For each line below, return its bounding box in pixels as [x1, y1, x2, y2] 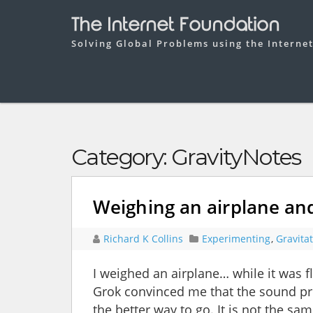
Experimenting [202, 232, 270, 246]
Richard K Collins [103, 232, 186, 246]
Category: [71, 143, 171, 171]
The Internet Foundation [71, 15, 279, 36]
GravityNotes [171, 143, 301, 171]
